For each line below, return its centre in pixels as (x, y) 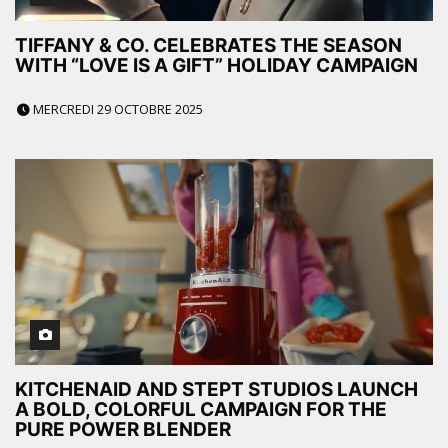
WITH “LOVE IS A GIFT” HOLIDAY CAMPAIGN (216, 66)
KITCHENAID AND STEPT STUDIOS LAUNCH (216, 390)
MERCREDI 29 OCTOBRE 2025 (116, 110)
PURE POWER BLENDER (123, 430)
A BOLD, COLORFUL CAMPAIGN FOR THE (201, 410)
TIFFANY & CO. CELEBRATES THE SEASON (208, 46)
